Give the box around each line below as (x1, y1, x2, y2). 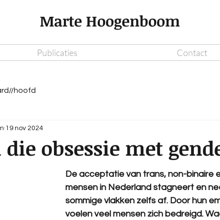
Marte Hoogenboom (40, 11, 180, 31)
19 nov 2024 (5, 124, 43, 132)
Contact (176, 47, 207, 58)
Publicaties (37, 47, 78, 58)
